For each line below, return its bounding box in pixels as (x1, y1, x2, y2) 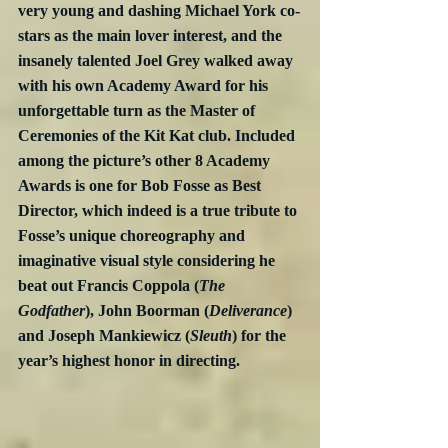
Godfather (18, 302, 85, 320)
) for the (232, 327, 290, 345)
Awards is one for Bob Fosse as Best (18, 177, 265, 195)
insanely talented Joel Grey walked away (18, 52, 297, 70)
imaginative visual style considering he (18, 252, 279, 270)
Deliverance (209, 302, 287, 320)
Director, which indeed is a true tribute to (18, 202, 301, 220)
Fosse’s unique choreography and (18, 227, 249, 245)
